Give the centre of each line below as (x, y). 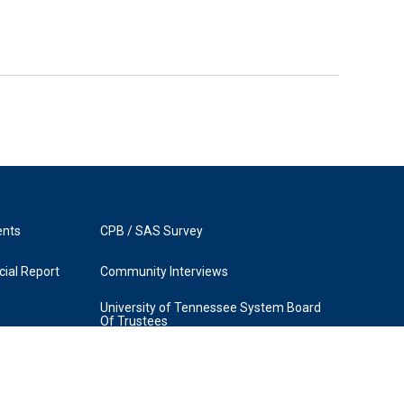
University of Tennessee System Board (210, 308)
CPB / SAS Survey (151, 231)
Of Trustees (133, 321)
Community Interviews (164, 271)
